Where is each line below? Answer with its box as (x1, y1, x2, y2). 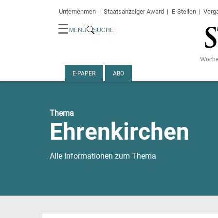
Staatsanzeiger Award (103, 8, 164, 15)
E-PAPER (73, 70, 95, 77)
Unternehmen (59, 8, 96, 15)
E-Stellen (171, 8, 196, 15)
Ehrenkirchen (50, 118, 189, 146)
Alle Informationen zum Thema (50, 151, 156, 161)
